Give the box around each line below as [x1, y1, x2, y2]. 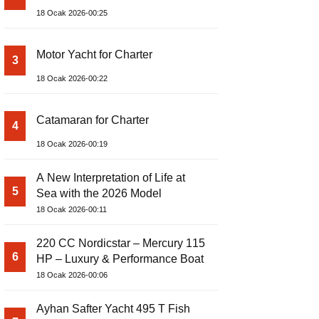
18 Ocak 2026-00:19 [36, 140, 108, 149]
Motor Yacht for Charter [36, 48, 152, 61]
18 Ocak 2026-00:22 [36, 74, 108, 83]
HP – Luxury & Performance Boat [36, 253, 204, 266]
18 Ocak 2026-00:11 [36, 205, 107, 214]
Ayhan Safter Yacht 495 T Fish [36, 303, 190, 315]
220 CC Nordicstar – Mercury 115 [36, 237, 205, 250]
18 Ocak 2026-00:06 [36, 271, 108, 280]
